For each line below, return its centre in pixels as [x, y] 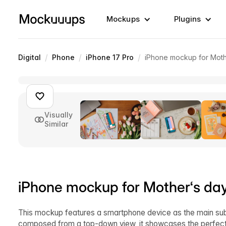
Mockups [123, 19]
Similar [56, 124]
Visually [59, 115]
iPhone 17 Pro [110, 57]
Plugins [187, 19]
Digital [30, 57]
